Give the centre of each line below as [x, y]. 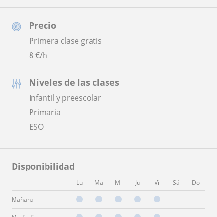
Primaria [45, 112]
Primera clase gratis [65, 41]
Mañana [23, 199]
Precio [43, 25]
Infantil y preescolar [65, 98]
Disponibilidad [43, 166]
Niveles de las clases [74, 82]
